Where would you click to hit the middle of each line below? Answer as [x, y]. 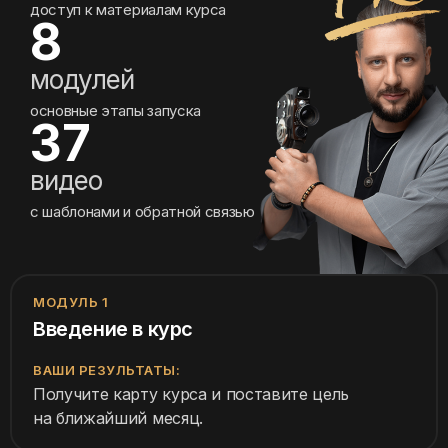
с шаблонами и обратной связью [142, 212]
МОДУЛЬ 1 [71, 302]
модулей [82, 80]
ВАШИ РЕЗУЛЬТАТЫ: [107, 370]
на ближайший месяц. [118, 418]
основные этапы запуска [115, 111]
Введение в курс [113, 329]
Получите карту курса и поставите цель [191, 394]
